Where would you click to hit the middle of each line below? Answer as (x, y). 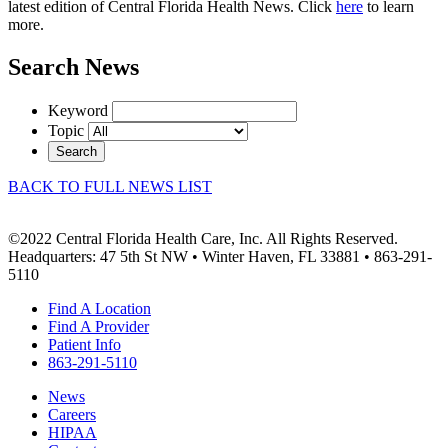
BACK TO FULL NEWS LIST (110, 187)
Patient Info (84, 345)
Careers (72, 415)
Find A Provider (98, 327)
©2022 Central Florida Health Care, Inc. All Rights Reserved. (203, 239)
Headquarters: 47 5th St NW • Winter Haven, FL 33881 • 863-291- (220, 257)
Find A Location (99, 309)
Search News (73, 67)
